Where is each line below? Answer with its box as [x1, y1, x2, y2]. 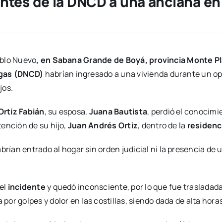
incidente [7, 181, 46, 193]
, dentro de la [138, 120, 187, 131]
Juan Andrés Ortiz [67, 120, 138, 131]
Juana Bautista [89, 106, 148, 117]
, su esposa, [44, 106, 89, 117]
